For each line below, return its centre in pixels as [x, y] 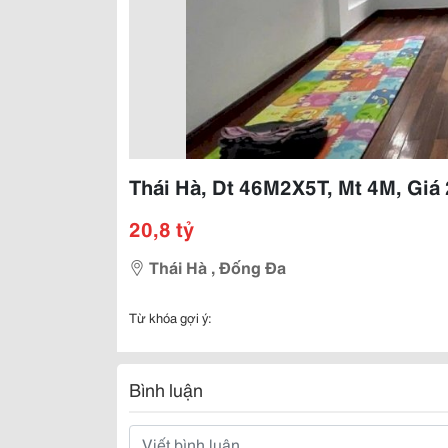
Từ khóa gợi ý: [170, 317]
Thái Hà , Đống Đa [217, 266]
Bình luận [166, 389]
